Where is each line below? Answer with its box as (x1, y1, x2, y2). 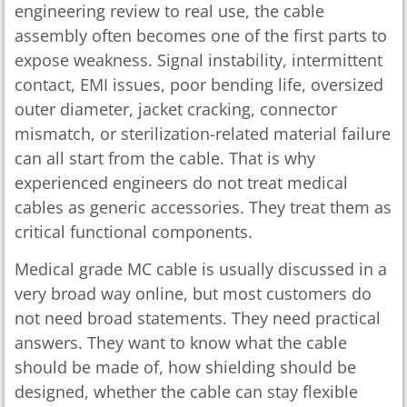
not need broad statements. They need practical (15, 306, 381, 329)
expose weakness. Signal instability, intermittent (15, 48, 382, 71)
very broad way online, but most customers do (15, 282, 372, 304)
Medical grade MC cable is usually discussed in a (15, 257, 387, 280)
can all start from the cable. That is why (15, 146, 315, 169)
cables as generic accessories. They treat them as (15, 195, 392, 218)
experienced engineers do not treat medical (15, 171, 348, 194)
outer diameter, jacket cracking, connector (15, 97, 337, 120)
